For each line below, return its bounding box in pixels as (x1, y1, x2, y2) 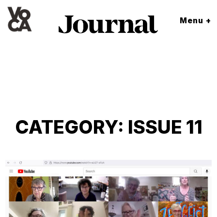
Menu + (180, 15, 212, 25)
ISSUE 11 (127, 116, 202, 139)
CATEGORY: (15, 116, 128, 139)
